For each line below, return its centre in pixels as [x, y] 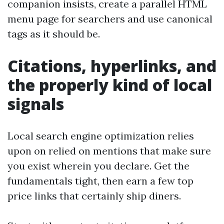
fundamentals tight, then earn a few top [100, 181]
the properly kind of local [110, 85]
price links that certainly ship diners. [94, 196]
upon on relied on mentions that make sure [109, 151]
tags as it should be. [54, 34]
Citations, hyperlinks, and [112, 66]
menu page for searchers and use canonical [110, 19]
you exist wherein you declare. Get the [98, 166]
